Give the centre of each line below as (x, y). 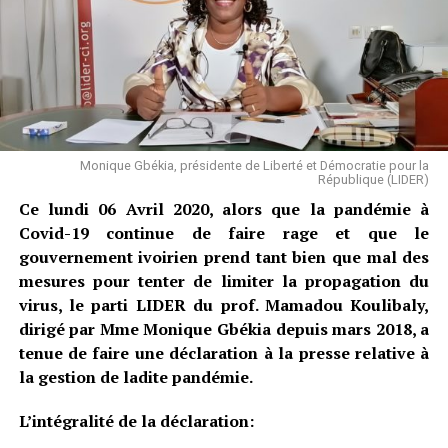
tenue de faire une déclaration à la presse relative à (224, 352)
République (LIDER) (374, 179)
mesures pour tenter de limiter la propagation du (224, 280)
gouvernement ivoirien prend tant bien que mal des (224, 256)
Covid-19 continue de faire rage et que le (224, 232)
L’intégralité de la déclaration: (136, 420)
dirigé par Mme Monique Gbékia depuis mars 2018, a (224, 328)
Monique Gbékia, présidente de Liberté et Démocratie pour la (255, 165)
